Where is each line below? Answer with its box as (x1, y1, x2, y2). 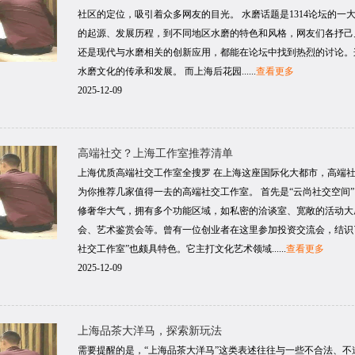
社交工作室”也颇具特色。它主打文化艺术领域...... (78, 243, 286, 254)
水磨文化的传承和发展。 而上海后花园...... (78, 66, 256, 77)
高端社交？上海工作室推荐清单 (78, 147, 233, 159)
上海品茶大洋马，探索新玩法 (78, 325, 222, 337)
